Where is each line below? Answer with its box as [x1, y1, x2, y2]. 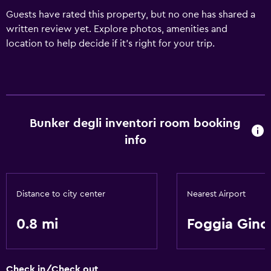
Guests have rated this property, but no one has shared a [6, 10, 255, 19]
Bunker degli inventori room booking [30, 117, 241, 129]
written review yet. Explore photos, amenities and [6, 24, 227, 34]
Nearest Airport [187, 190, 246, 198]
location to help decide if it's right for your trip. [6, 39, 215, 48]
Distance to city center [16, 190, 105, 198]
